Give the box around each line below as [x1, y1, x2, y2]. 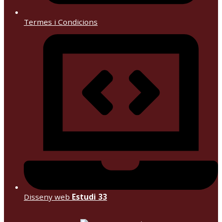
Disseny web [24, 191, 72, 202]
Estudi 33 [72, 191, 107, 202]
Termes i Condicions [24, 16, 98, 27]
